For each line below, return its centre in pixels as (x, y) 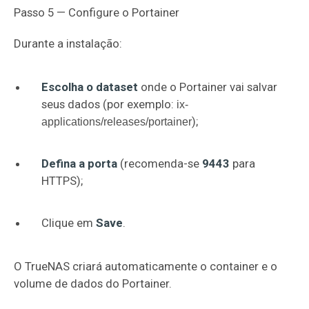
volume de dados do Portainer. (93, 283)
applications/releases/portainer (117, 122)
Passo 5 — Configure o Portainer (97, 12)
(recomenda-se (160, 163)
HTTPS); (62, 181)
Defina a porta (79, 163)
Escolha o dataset (90, 87)
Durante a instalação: (68, 43)
